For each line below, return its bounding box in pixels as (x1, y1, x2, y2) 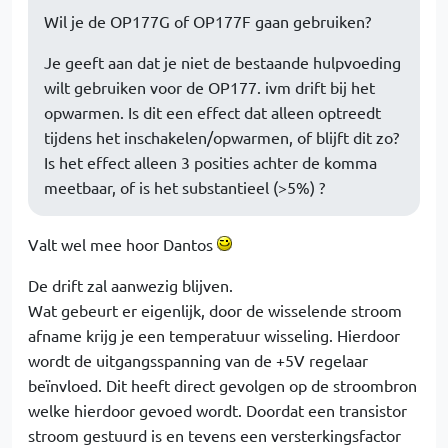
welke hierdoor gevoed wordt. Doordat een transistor (28, 399, 407, 420)
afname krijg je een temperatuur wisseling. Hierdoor (28, 324, 400, 345)
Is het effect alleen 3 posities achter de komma (44, 151, 377, 172)
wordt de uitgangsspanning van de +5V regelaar (28, 349, 368, 370)
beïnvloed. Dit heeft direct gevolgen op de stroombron (28, 374, 417, 395)
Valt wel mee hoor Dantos (28, 233, 217, 254)
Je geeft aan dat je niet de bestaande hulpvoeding (44, 51, 401, 72)
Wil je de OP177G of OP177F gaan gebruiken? (44, 10, 371, 31)
